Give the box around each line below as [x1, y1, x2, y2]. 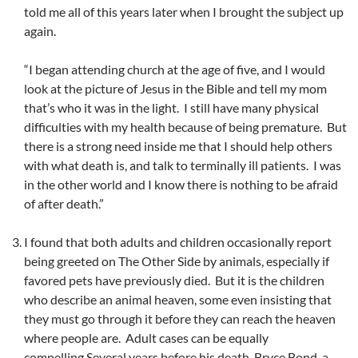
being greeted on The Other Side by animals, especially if [24, 253, 329, 269]
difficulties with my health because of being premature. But [24, 119, 347, 135]
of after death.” [24, 196, 104, 212]
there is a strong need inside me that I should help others [24, 138, 332, 154]
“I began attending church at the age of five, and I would [24, 62, 325, 78]
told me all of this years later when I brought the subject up [24, 4, 344, 20]
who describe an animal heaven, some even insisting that [24, 292, 332, 308]
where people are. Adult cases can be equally [24, 330, 268, 346]
